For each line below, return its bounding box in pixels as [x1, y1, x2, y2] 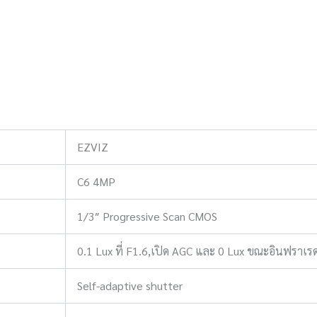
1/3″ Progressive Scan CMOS [77, 209, 217, 224]
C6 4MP [77, 174, 115, 189]
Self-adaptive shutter [77, 278, 183, 293]
